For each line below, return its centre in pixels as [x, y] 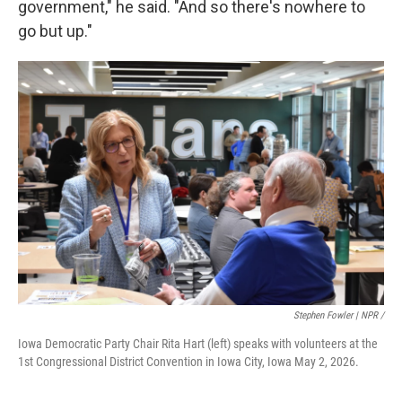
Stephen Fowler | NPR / [339, 315]
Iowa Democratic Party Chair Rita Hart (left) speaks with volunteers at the [198, 343]
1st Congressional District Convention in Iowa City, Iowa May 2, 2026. [188, 361]
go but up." [55, 31]
